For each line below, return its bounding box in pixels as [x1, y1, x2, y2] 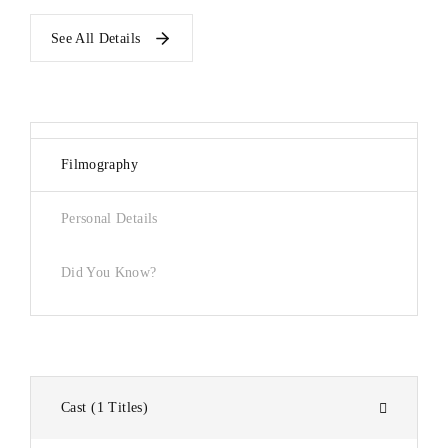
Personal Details [61, 211, 158, 227]
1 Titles [96, 400, 143, 416]
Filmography [61, 157, 138, 173]
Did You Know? [61, 265, 157, 281]
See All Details [51, 30, 141, 46]
